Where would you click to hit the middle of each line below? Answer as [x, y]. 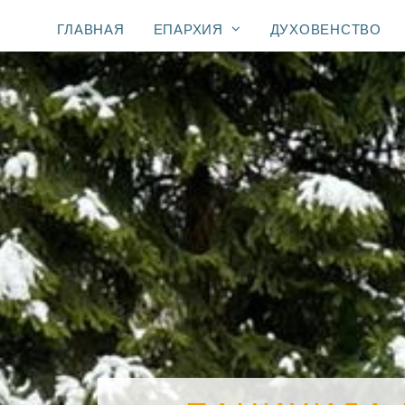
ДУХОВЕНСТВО [325, 29]
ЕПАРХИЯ [188, 29]
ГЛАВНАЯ [91, 29]
